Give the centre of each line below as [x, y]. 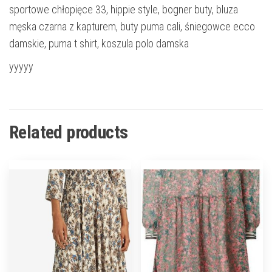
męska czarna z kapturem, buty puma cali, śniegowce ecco [132, 26]
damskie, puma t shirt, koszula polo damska [99, 43]
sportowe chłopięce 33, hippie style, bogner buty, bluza [124, 9]
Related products [69, 132]
